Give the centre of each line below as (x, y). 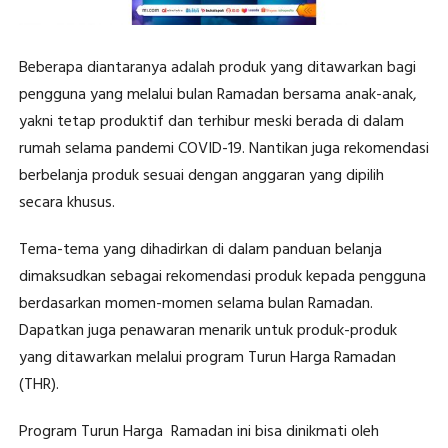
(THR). (38, 384)
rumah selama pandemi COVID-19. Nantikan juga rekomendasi (223, 148)
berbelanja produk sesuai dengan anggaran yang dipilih (201, 175)
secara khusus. (66, 202)
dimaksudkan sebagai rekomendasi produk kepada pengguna (222, 276)
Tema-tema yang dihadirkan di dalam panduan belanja (200, 249)
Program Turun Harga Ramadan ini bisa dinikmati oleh (198, 431)
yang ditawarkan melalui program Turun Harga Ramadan (207, 357)
